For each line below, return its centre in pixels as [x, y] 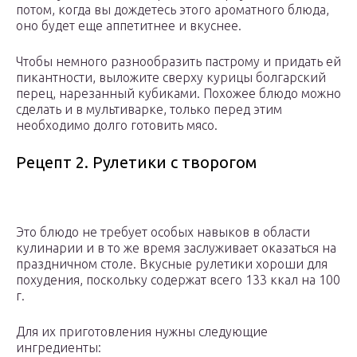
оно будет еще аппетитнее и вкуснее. [129, 26]
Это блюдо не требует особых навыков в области [163, 232]
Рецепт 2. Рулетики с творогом [136, 163]
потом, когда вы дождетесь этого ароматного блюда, [173, 10]
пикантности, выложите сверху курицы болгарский [171, 78]
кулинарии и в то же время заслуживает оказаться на [176, 248]
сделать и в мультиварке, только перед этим [149, 110]
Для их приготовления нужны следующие [142, 332]
